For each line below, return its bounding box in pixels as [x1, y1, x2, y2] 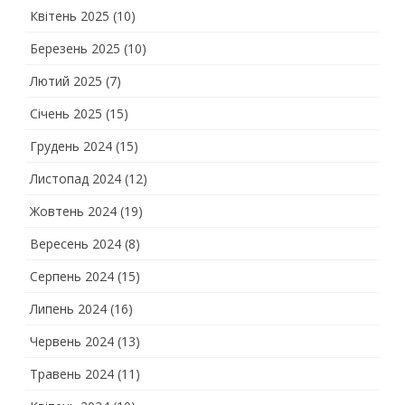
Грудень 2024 [30, 137, 112, 155]
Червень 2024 [30, 333, 114, 350]
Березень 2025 [30, 40, 120, 57]
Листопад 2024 [30, 170, 121, 187]
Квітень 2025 [30, 7, 109, 24]
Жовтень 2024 [30, 202, 117, 220]
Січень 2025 [30, 105, 102, 122]
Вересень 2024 [30, 235, 121, 252]
